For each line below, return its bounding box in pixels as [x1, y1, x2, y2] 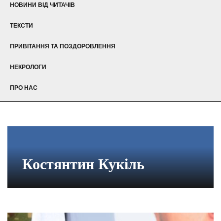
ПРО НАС [10, 84, 37, 91]
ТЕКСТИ [10, 22, 33, 29]
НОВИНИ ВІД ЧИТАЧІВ [10, 1, 75, 8]
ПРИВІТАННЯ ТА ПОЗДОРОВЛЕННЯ [10, 42, 115, 50]
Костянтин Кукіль [22, 155, 145, 172]
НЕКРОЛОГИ [10, 63, 46, 71]
